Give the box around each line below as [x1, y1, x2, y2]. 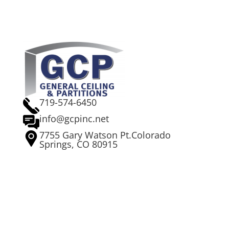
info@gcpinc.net [39, 112, 109, 125]
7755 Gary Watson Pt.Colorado [39, 129, 171, 141]
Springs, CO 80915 [39, 138, 118, 150]
